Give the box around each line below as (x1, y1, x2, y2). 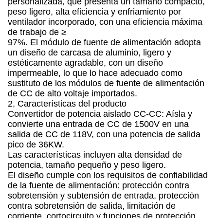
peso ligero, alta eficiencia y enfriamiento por (8, 7, 181, 17)
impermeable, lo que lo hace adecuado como (8, 68, 182, 78)
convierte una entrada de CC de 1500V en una (8, 119, 189, 129)
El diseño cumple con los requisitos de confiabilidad (8, 170, 208, 180)
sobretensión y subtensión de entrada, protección (8, 191, 199, 200)
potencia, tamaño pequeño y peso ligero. (8, 160, 166, 170)
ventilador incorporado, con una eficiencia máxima (8, 17, 202, 27)
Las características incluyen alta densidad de (8, 150, 182, 160)
